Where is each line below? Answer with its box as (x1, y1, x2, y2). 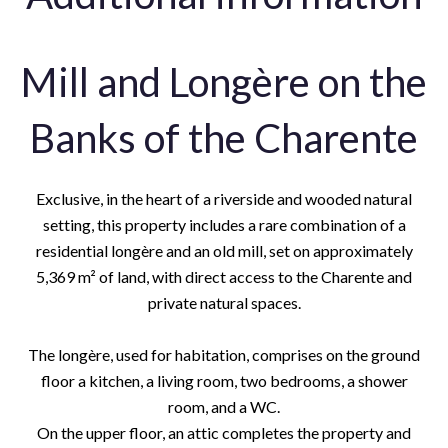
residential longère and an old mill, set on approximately (35, 241, 413, 260)
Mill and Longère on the (21, 58, 427, 106)
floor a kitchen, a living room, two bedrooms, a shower (40, 371, 408, 390)
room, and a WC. (168, 397, 280, 416)
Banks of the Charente (30, 114, 418, 162)
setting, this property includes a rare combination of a (42, 215, 406, 234)
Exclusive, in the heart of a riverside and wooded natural (36, 189, 412, 208)
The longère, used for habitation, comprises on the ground (28, 345, 420, 364)
